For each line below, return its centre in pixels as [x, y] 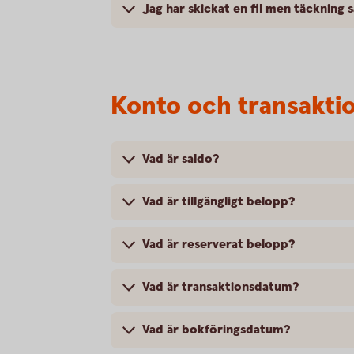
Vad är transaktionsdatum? [220, 287]
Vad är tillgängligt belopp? [218, 201]
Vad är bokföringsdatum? [216, 330]
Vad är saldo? [181, 159]
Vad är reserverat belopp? [218, 244]
